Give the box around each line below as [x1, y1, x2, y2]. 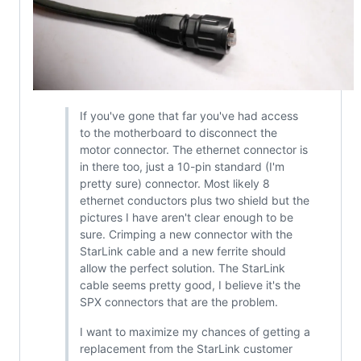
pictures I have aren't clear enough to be [79, 210, 293, 224]
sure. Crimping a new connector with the [79, 226, 293, 241]
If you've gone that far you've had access [79, 108, 298, 122]
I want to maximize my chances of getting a [79, 324, 310, 338]
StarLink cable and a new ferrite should [79, 243, 286, 258]
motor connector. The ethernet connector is [79, 142, 308, 156]
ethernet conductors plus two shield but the [79, 193, 309, 207]
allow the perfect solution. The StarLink [79, 260, 285, 275]
